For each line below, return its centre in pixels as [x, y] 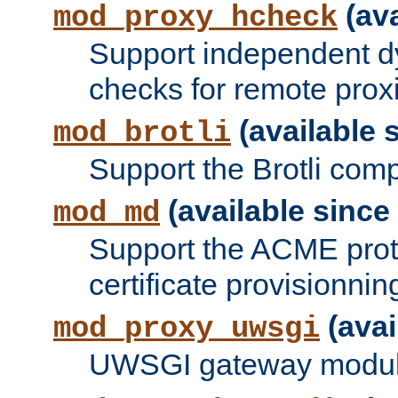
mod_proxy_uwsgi [187, 329]
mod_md [107, 214]
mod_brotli [142, 134]
